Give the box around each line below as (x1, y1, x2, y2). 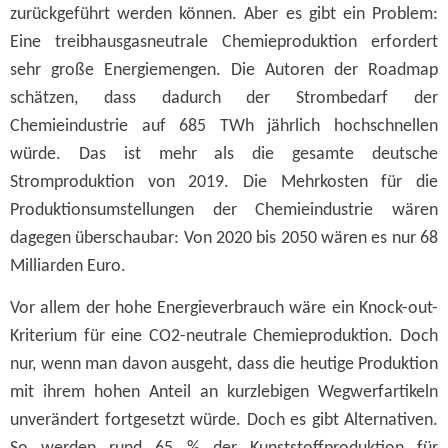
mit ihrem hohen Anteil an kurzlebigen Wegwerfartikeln (10, 383, 438, 403)
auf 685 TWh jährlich (128, 116, 334, 136)
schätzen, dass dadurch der (10, 88, 297, 108)
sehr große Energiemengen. (10, 60, 231, 80)
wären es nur (321, 228, 421, 248)
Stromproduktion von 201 (10, 172, 216, 192)
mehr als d (140, 144, 262, 164)
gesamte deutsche (274, 144, 439, 164)
